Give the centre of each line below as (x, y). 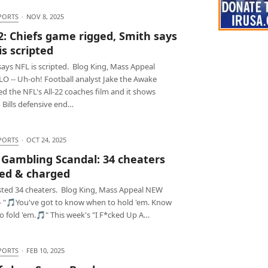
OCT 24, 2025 (46, 139)
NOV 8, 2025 (45, 16)
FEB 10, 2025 (45, 250)
